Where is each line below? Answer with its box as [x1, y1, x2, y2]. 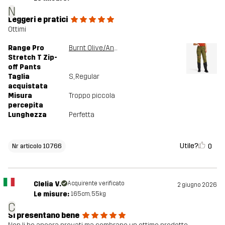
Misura [8, 91, 32, 100]
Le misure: [33, 190, 69, 199]
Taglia [8, 72, 30, 81]
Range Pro [8, 44, 44, 53]
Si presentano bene [8, 210, 79, 220]
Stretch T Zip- [8, 53, 57, 62]
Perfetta [69, 110, 94, 120]
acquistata [8, 82, 48, 91]
